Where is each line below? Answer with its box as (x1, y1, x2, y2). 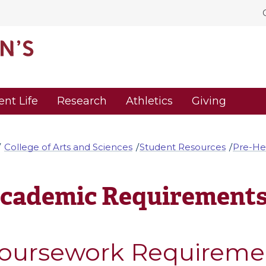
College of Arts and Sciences (4, 141, 132, 153)
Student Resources (140, 141, 226, 153)
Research (57, 94, 107, 108)
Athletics (126, 94, 173, 108)
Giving (192, 94, 226, 108)
